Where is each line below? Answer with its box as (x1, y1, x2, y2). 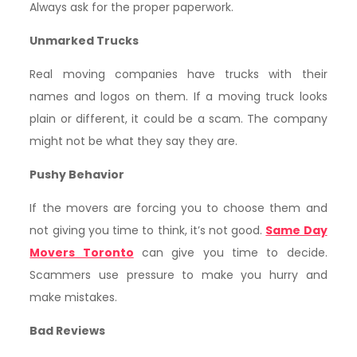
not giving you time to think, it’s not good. (29, 222, 266, 239)
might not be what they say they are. (29, 133, 238, 150)
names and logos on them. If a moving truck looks (29, 88, 328, 105)
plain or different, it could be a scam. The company (29, 111, 328, 127)
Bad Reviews (29, 323, 106, 339)
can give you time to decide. (133, 245, 328, 261)
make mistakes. (29, 289, 118, 306)
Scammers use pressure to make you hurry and (29, 267, 328, 284)
